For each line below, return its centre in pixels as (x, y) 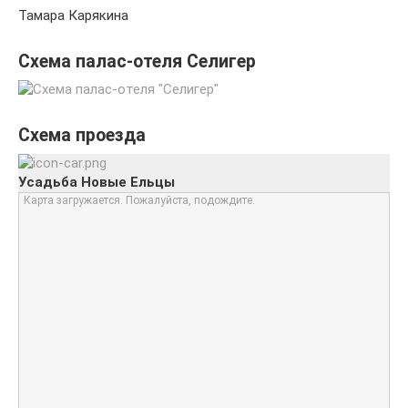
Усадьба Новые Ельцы (97, 182)
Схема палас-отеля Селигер (137, 61)
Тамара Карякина (73, 15)
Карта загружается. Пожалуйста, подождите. (139, 200)
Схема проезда (82, 135)
